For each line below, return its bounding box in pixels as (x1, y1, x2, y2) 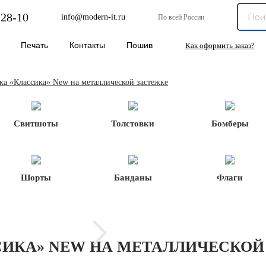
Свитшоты (14, 119, 59, 128)
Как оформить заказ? (185, 41, 255, 50)
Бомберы (211, 119, 249, 128)
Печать (21, 40, 48, 50)
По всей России (158, 12, 204, 21)
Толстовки (111, 119, 155, 128)
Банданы (113, 173, 152, 182)
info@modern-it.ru (61, 12, 125, 21)
